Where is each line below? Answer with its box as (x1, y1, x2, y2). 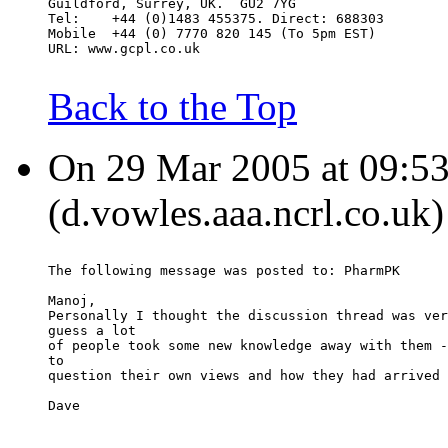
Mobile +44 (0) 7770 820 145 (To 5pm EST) (48, 26, 376, 42)
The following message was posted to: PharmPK (48, 263, 400, 279)
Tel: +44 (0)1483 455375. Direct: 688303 (48, 11, 384, 27)
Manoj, (48, 293, 96, 309)
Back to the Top (48, 85, 297, 129)
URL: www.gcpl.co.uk (48, 41, 200, 57)
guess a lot (48, 323, 136, 339)
